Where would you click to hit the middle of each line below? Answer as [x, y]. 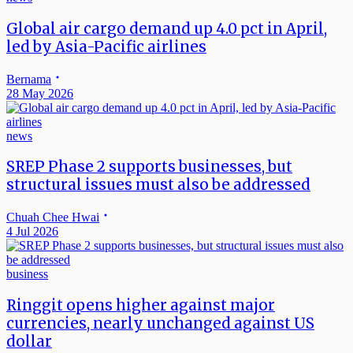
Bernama [29, 79]
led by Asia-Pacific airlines [106, 46]
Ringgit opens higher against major [141, 305]
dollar [29, 341]
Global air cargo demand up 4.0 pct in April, [167, 28]
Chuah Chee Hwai [53, 217]
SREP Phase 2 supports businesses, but [149, 167]
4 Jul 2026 [32, 232]
